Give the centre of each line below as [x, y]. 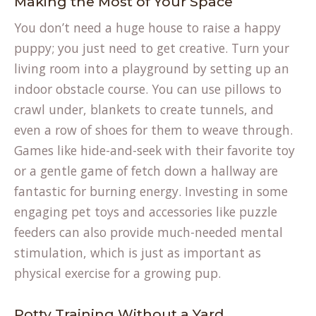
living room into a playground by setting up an [152, 68]
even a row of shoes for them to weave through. [153, 130]
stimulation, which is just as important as [138, 253]
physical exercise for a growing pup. [117, 273]
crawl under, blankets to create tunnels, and [144, 109]
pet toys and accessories [142, 212]
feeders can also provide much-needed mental [148, 232]
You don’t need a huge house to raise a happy [147, 28]
